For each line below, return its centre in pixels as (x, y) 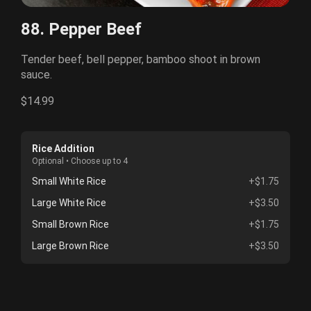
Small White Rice (69, 181)
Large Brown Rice (70, 246)
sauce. (36, 75)
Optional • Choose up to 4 (80, 161)
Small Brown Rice (70, 224)
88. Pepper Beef (81, 29)
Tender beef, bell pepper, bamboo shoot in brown (141, 59)
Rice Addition (63, 149)
